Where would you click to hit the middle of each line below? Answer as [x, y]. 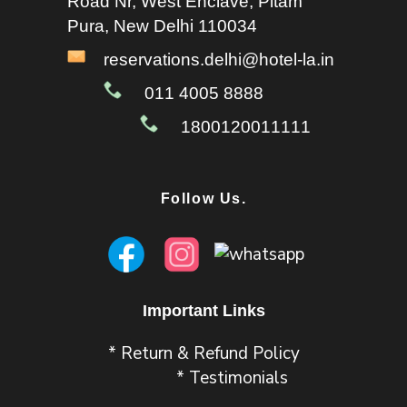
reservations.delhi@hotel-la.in [219, 60]
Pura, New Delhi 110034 [162, 26]
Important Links [203, 311]
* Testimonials [232, 378]
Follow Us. [203, 199]
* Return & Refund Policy [203, 353]
